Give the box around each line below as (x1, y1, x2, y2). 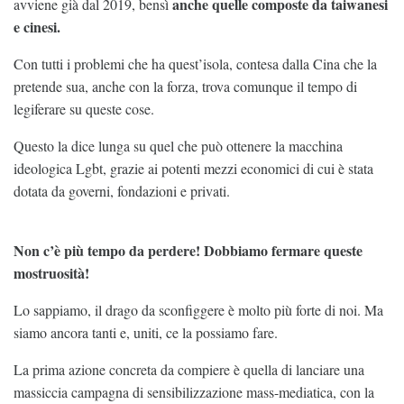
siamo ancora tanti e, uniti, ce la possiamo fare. (14, 322, 278, 342)
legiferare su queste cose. (14, 98, 154, 118)
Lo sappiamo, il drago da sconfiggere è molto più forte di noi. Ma (14, 299, 383, 319)
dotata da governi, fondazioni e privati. (14, 180, 230, 200)
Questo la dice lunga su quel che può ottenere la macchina (14, 135, 343, 155)
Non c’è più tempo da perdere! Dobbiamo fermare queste (14, 239, 363, 261)
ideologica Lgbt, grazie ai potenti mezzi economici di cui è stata (14, 158, 373, 178)
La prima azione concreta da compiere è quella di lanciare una (14, 359, 364, 379)
